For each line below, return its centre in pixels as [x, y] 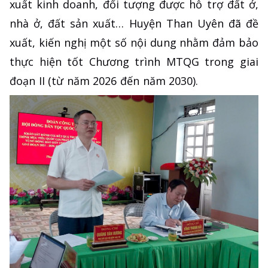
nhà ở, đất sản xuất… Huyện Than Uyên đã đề [134, 23]
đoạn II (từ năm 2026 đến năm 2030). [104, 80]
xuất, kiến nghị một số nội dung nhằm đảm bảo [134, 42]
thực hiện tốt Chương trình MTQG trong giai [134, 61]
